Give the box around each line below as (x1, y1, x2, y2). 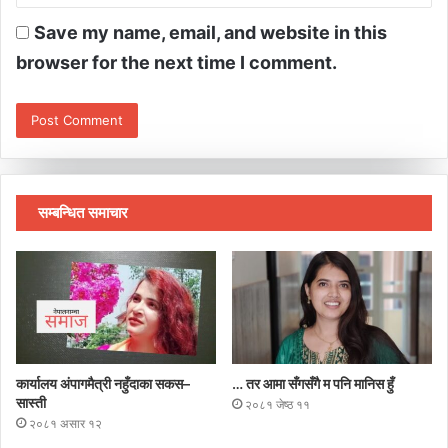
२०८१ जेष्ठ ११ (245, 396, 310, 412)
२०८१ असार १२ (29, 415, 102, 431)
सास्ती (16, 393, 46, 411)
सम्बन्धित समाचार (38, 202, 128, 222)
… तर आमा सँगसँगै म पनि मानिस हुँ (232, 374, 394, 392)
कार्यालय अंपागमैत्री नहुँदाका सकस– (16, 374, 190, 392)
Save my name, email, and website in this (34, 21, 387, 43)
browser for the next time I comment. (16, 51, 337, 73)
